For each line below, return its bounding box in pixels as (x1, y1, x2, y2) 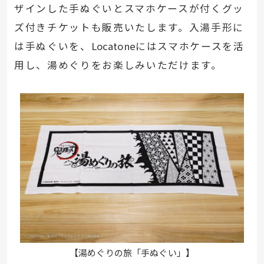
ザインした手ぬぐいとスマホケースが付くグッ (14, 1, 244, 16)
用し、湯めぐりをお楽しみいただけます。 (14, 58, 222, 72)
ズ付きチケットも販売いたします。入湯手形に (14, 20, 244, 35)
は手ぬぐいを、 (14, 39, 91, 54)
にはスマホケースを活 (135, 39, 245, 54)
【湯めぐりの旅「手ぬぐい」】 (69, 246, 195, 259)
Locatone (91, 39, 136, 54)
